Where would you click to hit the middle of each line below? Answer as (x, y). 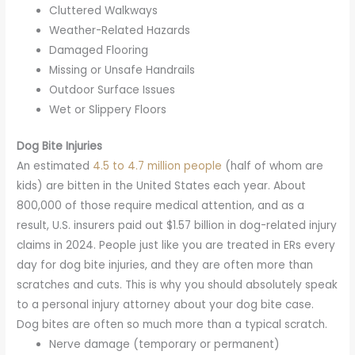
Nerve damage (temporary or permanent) (165, 344)
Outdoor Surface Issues (113, 90)
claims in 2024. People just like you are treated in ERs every (176, 245)
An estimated (55, 166)
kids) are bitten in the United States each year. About (162, 185)
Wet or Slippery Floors (108, 110)
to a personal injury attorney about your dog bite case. (166, 304)
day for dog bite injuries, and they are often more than (165, 265)
